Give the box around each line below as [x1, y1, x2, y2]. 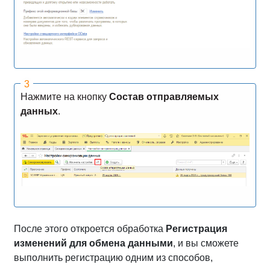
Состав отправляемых [108, 91, 219, 102]
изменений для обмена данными [14, 237, 173, 248]
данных [20, 105, 58, 116]
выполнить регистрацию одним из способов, [14, 252, 213, 263]
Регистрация [166, 223, 227, 234]
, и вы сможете [173, 237, 239, 248]
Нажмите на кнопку [20, 91, 109, 102]
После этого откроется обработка [14, 223, 166, 234]
